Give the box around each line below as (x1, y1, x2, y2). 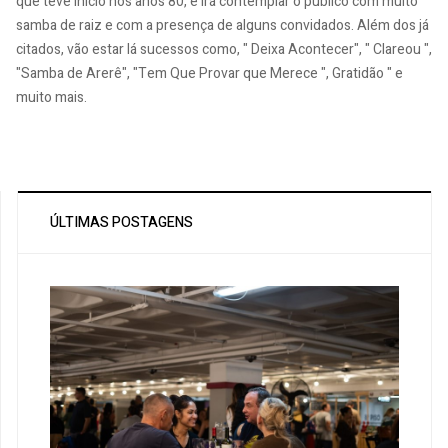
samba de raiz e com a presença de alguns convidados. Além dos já (16, 14, 429, 36)
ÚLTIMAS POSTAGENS (50, 212, 193, 234)
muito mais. (16, 86, 87, 108)
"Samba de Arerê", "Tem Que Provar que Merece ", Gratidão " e (16, 62, 403, 84)
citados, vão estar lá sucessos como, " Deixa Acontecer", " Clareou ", (16, 38, 432, 60)
